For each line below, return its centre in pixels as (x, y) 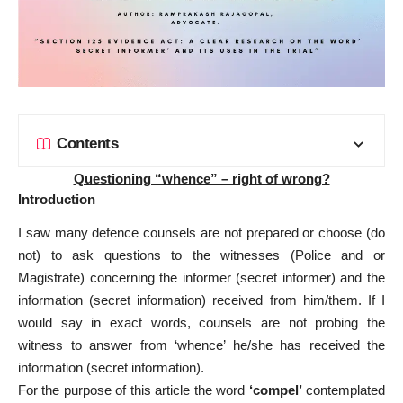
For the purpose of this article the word (132, 390)
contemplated (344, 390)
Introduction (57, 199)
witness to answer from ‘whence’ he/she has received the (201, 345)
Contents (88, 144)
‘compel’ (273, 390)
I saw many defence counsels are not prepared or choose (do (201, 233)
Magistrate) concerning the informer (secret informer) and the (201, 278)
